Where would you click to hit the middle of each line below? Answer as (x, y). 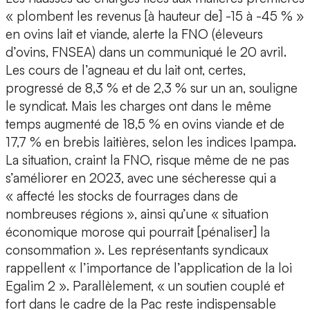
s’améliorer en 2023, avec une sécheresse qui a (141, 178)
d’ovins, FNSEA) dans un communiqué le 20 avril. (146, 52)
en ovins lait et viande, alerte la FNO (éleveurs (134, 34)
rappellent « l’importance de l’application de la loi (149, 268)
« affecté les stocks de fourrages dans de (122, 196)
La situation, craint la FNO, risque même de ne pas (147, 160)
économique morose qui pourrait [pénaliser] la (138, 232)
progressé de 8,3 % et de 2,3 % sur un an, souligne (152, 88)
